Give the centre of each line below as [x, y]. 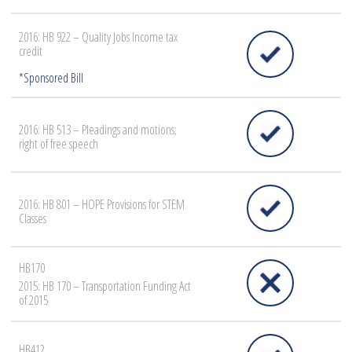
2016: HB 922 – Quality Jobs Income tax [98, 37]
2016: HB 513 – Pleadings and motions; [98, 130]
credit [31, 51]
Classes [33, 219]
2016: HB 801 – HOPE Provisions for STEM [102, 205]
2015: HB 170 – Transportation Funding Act [105, 286]
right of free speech [59, 144]
